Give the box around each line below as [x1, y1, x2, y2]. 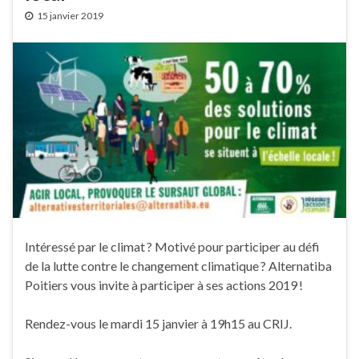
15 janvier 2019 [37, 9, 103, 22]
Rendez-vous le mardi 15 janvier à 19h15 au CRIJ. [25, 315, 292, 331]
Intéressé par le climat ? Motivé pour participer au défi [25, 238, 320, 254]
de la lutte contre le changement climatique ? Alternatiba [25, 257, 332, 273]
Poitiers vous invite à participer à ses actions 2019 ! [25, 276, 303, 292]
